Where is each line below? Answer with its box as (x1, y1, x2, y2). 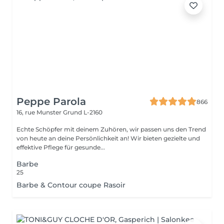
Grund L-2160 (63, 108, 102, 116)
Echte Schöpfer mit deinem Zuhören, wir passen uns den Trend (16, 125, 206, 133)
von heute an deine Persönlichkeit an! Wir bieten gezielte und (16, 134, 200, 142)
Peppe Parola (16, 95, 86, 107)
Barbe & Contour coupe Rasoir (16, 180, 125, 189)
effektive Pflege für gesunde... (16, 143, 105, 151)
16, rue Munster (16, 108, 63, 116)
